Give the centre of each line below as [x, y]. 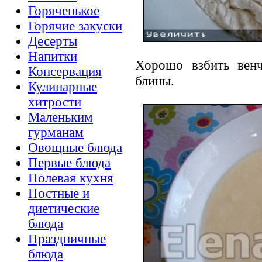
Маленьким [61, 118]
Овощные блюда [75, 148]
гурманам [56, 133]
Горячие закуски [75, 26]
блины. [155, 80]
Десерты [53, 42]
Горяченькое [64, 11]
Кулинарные [63, 87]
